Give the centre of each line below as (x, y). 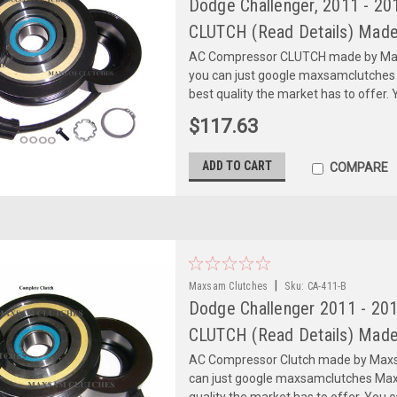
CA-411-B (327, 286)
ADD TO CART (237, 165)
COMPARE (358, 167)
